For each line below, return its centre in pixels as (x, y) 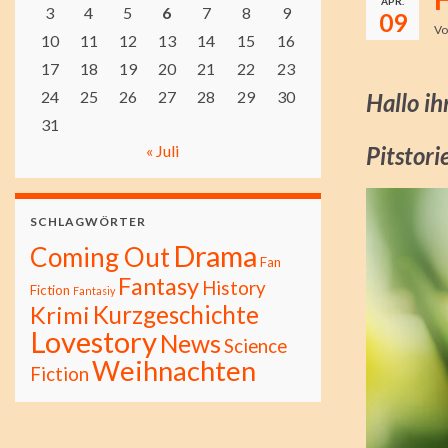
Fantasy (158, 286)
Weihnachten (174, 370)
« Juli (162, 150)
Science (255, 346)
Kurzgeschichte (176, 314)
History (234, 287)
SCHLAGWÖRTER (88, 221)
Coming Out (100, 257)
